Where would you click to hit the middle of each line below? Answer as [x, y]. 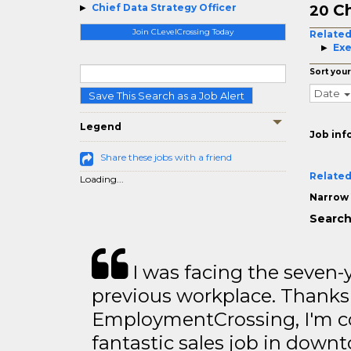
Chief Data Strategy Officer [164, 7]
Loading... [102, 179]
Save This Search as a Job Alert [166, 96]
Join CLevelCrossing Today [183, 32]
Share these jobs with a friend [166, 157]
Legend [101, 127]
